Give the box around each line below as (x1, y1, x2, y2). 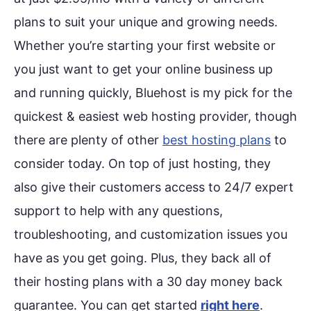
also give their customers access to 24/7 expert (14, 179, 294, 194)
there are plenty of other (14, 132, 162, 147)
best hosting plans (162, 132, 271, 147)
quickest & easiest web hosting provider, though (14, 108, 297, 124)
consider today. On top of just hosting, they (14, 155, 271, 171)
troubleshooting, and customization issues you (14, 226, 287, 242)
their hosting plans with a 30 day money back (14, 274, 283, 289)
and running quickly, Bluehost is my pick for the (14, 85, 292, 100)
